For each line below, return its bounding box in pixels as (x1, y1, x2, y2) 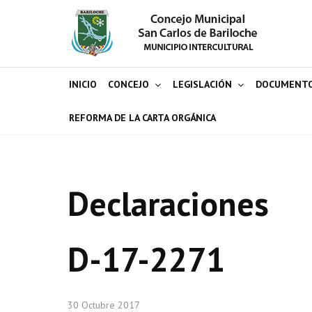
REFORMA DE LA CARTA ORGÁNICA (69, 111, 216, 124)
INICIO (69, 78, 97, 91)
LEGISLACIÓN (173, 78, 232, 91)
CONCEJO (108, 78, 149, 91)
